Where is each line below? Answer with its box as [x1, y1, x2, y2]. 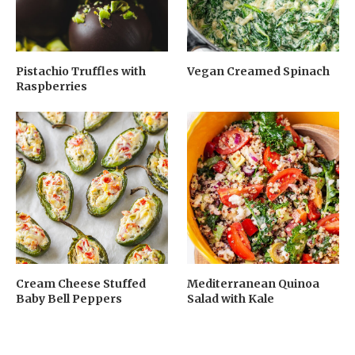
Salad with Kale [187, 291, 275, 306]
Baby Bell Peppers [16, 291, 122, 306]
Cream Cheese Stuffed [16, 276, 146, 291]
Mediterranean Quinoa [187, 276, 320, 291]
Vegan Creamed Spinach [187, 64, 330, 79]
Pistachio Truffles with [16, 64, 146, 79]
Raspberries [16, 79, 87, 94]
